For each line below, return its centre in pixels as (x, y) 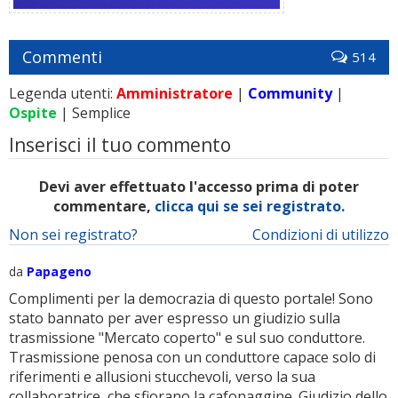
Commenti (62, 57)
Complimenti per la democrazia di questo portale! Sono (191, 298)
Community (290, 93)
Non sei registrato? (73, 235)
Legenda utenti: (63, 93)
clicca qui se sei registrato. (250, 206)
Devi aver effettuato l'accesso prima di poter (199, 187)
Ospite (33, 113)
